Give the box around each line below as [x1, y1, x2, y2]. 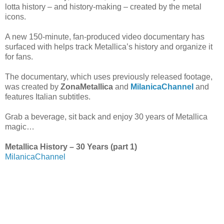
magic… [5, 122, 34, 131]
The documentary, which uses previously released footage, [5, 72, 212, 81]
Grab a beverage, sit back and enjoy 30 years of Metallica [5, 112, 207, 121]
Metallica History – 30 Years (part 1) [5, 142, 137, 151]
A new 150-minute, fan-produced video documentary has [5, 32, 204, 41]
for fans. [5, 52, 33, 61]
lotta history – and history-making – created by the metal [5, 2, 201, 11]
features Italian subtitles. [5, 92, 90, 101]
